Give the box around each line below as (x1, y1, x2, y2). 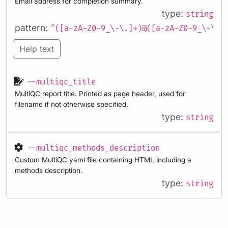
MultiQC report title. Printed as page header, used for (15, 90, 185, 98)
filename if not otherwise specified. (15, 100, 128, 109)
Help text (19, 43, 54, 54)
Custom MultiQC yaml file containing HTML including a (15, 156, 191, 164)
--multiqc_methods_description (27, 144, 160, 154)
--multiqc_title (27, 77, 96, 88)
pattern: (15, 22, 50, 33)
